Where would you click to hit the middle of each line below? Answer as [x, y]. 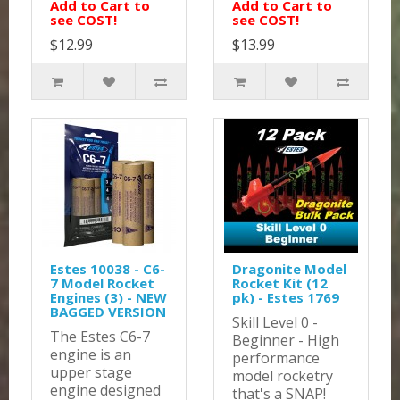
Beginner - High [286, 341]
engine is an [91, 355]
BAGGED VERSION [108, 312]
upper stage [91, 373]
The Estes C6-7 [100, 337]
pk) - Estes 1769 [286, 298]
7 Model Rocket [102, 283]
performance [276, 358]
